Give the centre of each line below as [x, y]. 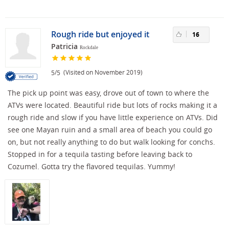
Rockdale [89, 47]
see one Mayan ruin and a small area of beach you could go [110, 129]
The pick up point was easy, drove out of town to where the [108, 93]
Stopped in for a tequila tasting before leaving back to [100, 154]
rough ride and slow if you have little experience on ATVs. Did [113, 117]
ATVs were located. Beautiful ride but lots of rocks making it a [112, 105]
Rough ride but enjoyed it [100, 34]
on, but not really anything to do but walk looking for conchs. [111, 142]
